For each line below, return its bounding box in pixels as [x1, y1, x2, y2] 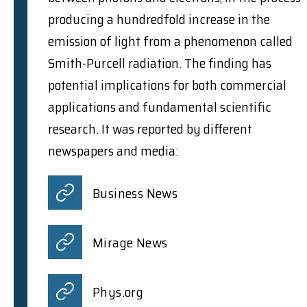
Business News [93, 182, 178, 204]
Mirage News [93, 231, 168, 254]
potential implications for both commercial [48, 73, 286, 96]
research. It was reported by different [48, 117, 252, 140]
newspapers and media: [48, 139, 178, 162]
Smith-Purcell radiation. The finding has [48, 51, 271, 74]
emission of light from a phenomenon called [48, 29, 293, 52]
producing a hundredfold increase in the [48, 8, 270, 30]
